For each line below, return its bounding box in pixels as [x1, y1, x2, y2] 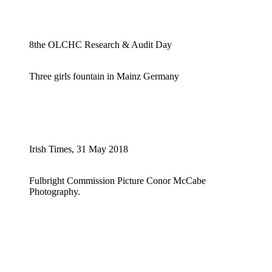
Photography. [29, 186, 80, 197]
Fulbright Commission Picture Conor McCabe [29, 175, 206, 186]
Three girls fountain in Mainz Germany [29, 71, 179, 82]
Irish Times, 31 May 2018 [29, 144, 128, 155]
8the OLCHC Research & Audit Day [29, 39, 172, 50]
